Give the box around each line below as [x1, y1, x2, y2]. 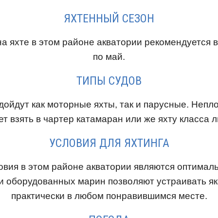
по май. [93, 51, 125, 62]
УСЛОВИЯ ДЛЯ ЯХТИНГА [49, 136, 169, 150]
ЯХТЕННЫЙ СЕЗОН [64, 11, 154, 25]
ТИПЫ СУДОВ [76, 73, 142, 88]
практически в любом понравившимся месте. [11, 190, 207, 201]
